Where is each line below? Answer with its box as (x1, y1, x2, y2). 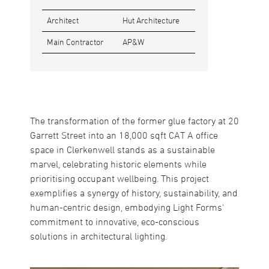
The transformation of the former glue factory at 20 (30, 115, 239, 127)
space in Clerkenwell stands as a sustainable (30, 144, 215, 156)
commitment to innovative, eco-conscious (30, 216, 199, 228)
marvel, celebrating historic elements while (30, 159, 207, 170)
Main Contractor (46, 37, 103, 47)
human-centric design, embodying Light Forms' (30, 202, 224, 213)
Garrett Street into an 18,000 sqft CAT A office (30, 130, 218, 141)
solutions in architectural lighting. (30, 231, 168, 242)
